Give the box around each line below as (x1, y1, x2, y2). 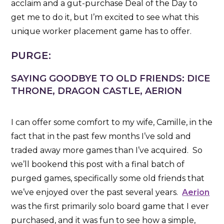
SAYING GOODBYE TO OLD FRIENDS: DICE (11, 72, 210, 84)
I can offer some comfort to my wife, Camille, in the (11, 117, 213, 127)
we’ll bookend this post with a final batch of (11, 159, 185, 169)
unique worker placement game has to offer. (11, 26, 192, 36)
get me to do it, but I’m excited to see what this (11, 12, 199, 22)
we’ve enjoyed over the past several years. (11, 187, 182, 197)
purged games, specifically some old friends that (11, 173, 205, 183)
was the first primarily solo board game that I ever (11, 201, 209, 211)
